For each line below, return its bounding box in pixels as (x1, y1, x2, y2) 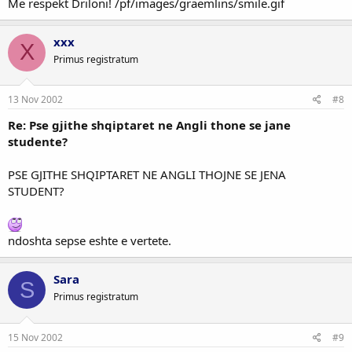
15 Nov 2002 (8, 330, 63, 344)
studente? (8, 134, 68, 149)
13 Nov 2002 (8, 93, 63, 106)
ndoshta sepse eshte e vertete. (8, 233, 171, 248)
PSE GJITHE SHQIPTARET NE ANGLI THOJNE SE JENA (8, 167, 286, 182)
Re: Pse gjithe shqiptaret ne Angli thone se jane (8, 117, 291, 133)
